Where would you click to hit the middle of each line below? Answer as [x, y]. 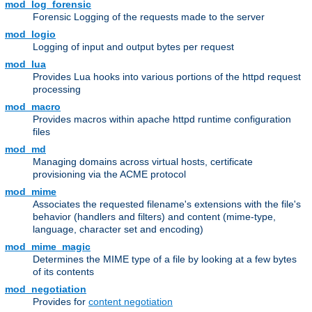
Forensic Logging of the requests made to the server [149, 17]
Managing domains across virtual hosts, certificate [143, 162]
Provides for [61, 302]
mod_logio [30, 34]
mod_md [25, 149]
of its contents [63, 272]
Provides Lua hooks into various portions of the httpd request [167, 77]
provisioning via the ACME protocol [109, 174]
